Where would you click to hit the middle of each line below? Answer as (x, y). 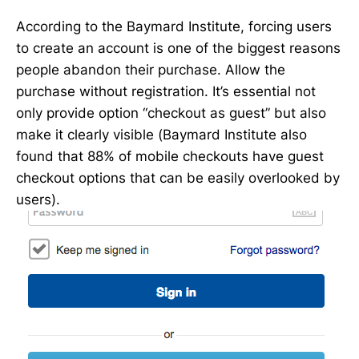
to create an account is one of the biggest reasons (178, 48)
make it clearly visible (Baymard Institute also (161, 134)
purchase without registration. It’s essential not (166, 91)
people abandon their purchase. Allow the (151, 69)
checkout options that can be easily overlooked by (178, 177)
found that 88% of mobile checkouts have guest (170, 156)
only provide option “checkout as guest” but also (171, 113)
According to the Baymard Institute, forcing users (174, 26)
